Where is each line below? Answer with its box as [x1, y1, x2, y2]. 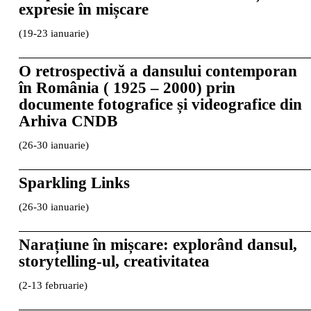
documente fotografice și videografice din [18, 95, 302, 113]
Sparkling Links [18, 174, 130, 192]
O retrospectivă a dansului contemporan [18, 62, 297, 80]
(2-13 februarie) [18, 279, 87, 291]
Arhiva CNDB [18, 112, 117, 130]
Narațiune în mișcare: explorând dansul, [18, 235, 297, 253]
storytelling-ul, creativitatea [18, 252, 210, 270]
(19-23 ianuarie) [18, 27, 89, 39]
